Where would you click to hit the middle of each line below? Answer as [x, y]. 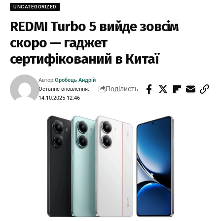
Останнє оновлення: [64, 89]
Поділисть [122, 89]
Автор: [47, 80]
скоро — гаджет [58, 42]
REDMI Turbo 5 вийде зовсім [94, 26]
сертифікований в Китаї [84, 59]
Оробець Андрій [75, 80]
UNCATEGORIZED [35, 6]
